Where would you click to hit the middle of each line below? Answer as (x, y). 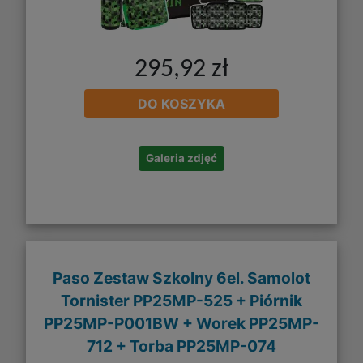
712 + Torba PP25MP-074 (181, 346)
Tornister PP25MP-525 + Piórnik (181, 300)
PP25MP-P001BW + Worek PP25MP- (181, 323)
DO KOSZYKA (181, 104)
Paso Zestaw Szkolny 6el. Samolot (181, 278)
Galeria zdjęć (181, 158)
